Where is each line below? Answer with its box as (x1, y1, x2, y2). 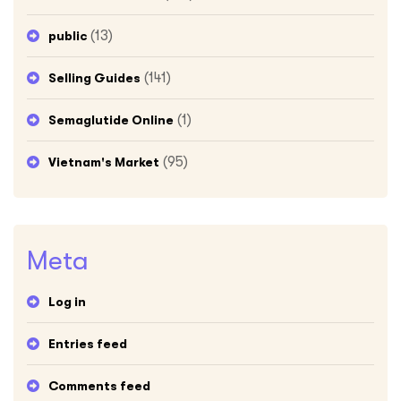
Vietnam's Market (48, 154, 159, 169)
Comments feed (48, 378, 150, 393)
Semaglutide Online (48, 112, 174, 127)
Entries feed (48, 336, 127, 351)
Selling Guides (48, 70, 141, 85)
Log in (48, 294, 86, 309)
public (48, 28, 87, 43)
